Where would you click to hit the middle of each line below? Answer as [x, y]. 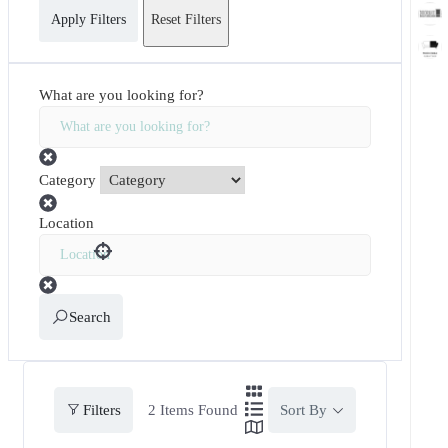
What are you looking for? [121, 94]
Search [90, 316]
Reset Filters [186, 19]
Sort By [303, 409]
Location [66, 222]
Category [67, 179]
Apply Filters [88, 19]
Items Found [197, 409]
